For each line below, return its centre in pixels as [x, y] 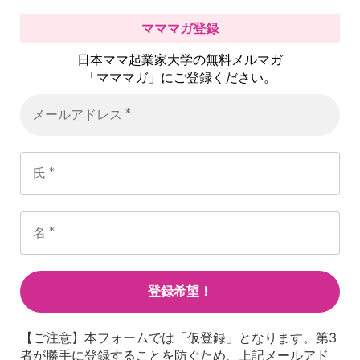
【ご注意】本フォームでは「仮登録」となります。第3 [178, 338]
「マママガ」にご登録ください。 [180, 78]
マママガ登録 [180, 29]
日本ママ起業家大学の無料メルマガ [180, 60]
